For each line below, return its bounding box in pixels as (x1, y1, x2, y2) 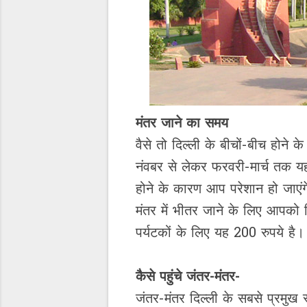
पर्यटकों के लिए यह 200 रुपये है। (136, 223, 304, 244)
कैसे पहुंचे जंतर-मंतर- (136, 267, 240, 288)
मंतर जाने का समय (136, 114, 228, 134)
